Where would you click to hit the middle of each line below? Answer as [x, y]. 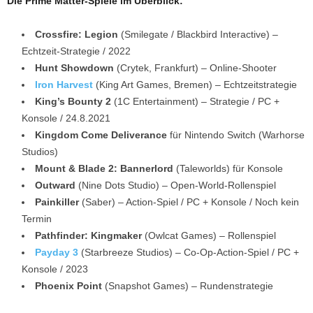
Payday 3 [58, 253]
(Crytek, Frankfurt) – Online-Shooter [195, 68]
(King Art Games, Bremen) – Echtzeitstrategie [195, 85]
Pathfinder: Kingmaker [88, 236]
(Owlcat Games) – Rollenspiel [209, 236]
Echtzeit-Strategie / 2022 [76, 51]
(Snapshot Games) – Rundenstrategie [188, 286]
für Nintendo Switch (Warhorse [236, 135]
